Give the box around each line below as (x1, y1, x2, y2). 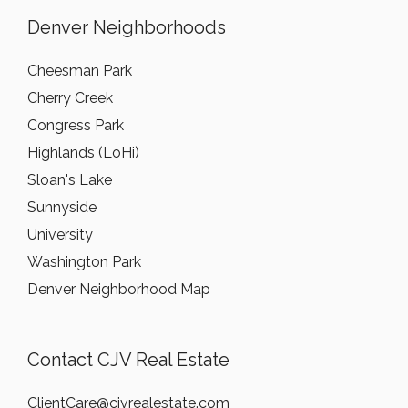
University (27, 226, 93, 243)
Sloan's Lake (27, 171, 112, 189)
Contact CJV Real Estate (27, 349, 229, 371)
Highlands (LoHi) (27, 144, 139, 161)
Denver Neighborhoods (27, 16, 226, 38)
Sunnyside (27, 199, 97, 216)
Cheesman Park (27, 62, 132, 79)
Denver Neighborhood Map (27, 280, 210, 298)
